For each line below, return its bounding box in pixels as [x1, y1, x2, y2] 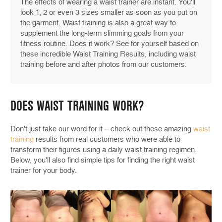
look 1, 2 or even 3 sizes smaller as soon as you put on [20, 8, 197, 17]
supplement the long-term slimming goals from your [20, 29, 184, 38]
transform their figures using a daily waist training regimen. [10, 145, 197, 155]
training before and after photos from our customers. [20, 60, 187, 69]
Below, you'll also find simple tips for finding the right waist [10, 156, 195, 165]
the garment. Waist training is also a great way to [20, 18, 176, 28]
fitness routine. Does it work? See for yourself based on [20, 39, 199, 49]
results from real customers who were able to [34, 135, 180, 144]
